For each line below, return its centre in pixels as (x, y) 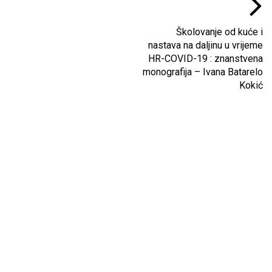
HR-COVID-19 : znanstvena (206, 59)
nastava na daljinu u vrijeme (206, 46)
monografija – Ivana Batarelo (203, 72)
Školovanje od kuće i (219, 32)
